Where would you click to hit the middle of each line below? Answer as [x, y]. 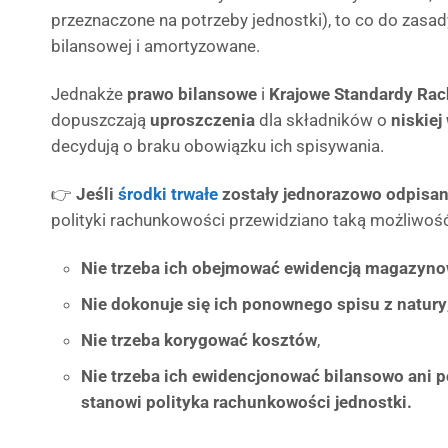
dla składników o [323, 120]
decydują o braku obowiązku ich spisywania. [217, 146]
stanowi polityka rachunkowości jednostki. [246, 402]
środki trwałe [168, 194]
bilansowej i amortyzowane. [155, 46]
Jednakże [89, 94]
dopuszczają [100, 120]
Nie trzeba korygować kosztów [199, 340]
